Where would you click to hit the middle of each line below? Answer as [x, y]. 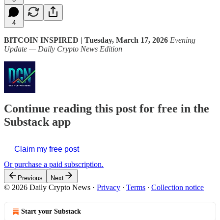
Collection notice [178, 188]
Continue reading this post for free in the [107, 109]
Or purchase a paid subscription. [54, 165]
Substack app [37, 122]
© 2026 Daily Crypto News [47, 188]
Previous [30, 178]
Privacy [109, 188]
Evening [183, 40]
